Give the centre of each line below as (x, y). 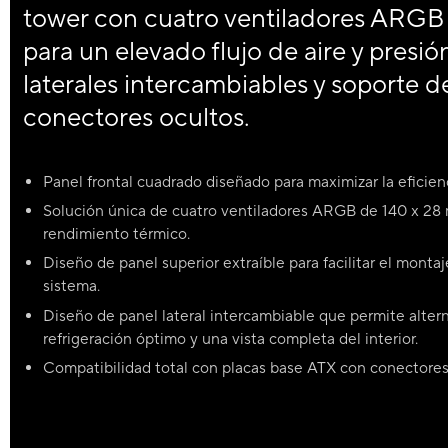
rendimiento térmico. (117, 234)
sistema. (72, 286)
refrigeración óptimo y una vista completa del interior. (231, 338)
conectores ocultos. (137, 118)
